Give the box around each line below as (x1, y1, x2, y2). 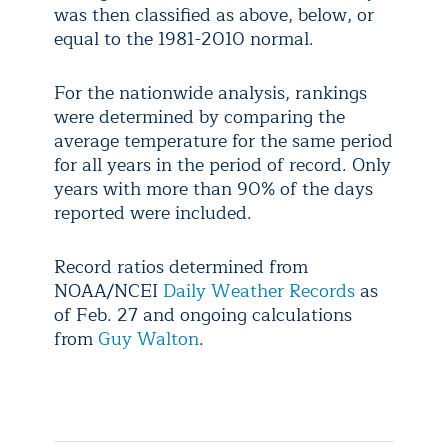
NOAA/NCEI (54, 276, 163, 307)
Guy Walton (98, 324, 199, 355)
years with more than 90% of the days (54, 174, 373, 205)
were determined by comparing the (54, 102, 345, 133)
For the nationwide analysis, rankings (54, 78, 367, 109)
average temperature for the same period (54, 126, 393, 157)
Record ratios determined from (54, 252, 308, 283)
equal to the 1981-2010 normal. (54, 24, 314, 55)
